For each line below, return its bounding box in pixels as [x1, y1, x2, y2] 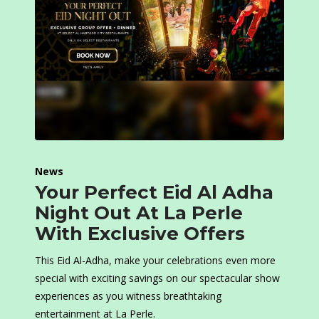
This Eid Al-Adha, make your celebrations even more [35, 253, 276, 268]
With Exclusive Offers [35, 222, 245, 246]
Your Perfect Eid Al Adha [35, 181, 273, 204]
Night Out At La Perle [35, 202, 243, 225]
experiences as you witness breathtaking [35, 289, 221, 303]
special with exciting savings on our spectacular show [35, 271, 280, 286]
